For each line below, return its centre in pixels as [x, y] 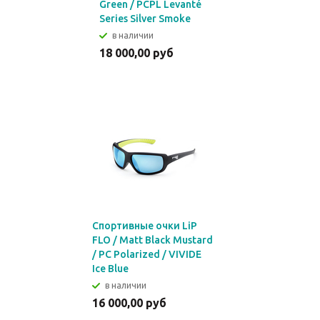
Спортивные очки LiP [145, 226]
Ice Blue [110, 269]
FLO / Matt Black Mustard [152, 240]
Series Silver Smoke [145, 19]
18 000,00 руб [136, 53]
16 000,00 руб [129, 303]
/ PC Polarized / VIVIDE [147, 254]
